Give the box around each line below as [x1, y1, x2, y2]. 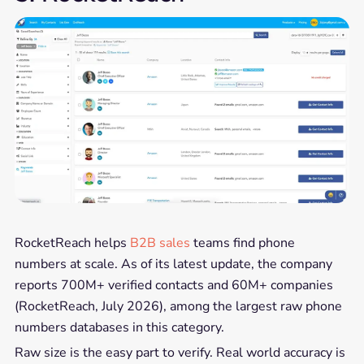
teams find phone [189, 233, 295, 252]
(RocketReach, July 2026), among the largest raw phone [14, 297, 342, 315]
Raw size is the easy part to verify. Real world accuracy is [14, 343, 345, 362]
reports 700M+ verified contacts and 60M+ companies [14, 275, 333, 294]
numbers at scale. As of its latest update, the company [14, 254, 332, 273]
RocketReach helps [14, 233, 130, 252]
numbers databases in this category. [14, 318, 224, 336]
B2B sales [129, 233, 190, 252]
